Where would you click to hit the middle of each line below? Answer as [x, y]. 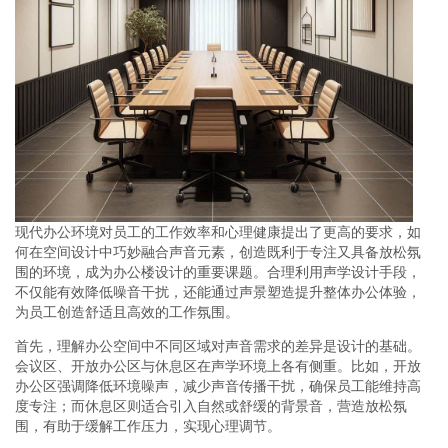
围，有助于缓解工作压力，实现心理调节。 [148, 425]
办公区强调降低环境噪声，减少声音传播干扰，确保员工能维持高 [218, 385]
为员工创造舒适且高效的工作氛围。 [127, 311]
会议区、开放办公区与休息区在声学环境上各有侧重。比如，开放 [218, 365]
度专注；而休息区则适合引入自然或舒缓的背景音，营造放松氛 [211, 405]
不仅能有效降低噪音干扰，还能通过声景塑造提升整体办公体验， [218, 291]
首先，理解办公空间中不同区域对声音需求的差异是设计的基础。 [218, 345]
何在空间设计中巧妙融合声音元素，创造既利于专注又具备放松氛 [218, 251]
